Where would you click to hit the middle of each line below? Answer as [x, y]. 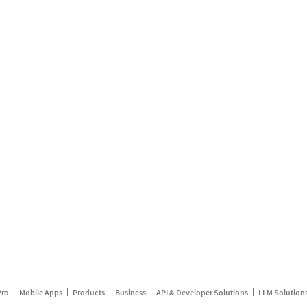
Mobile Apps [40, 292]
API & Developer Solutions [202, 292]
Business [130, 292]
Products [88, 292]
